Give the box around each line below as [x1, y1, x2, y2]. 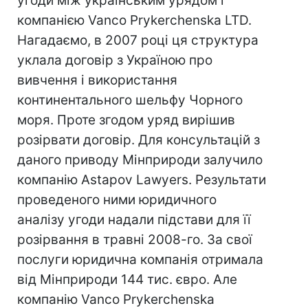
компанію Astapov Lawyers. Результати [17, 171, 266, 188]
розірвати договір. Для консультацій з [17, 131, 260, 148]
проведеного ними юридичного [17, 191, 217, 208]
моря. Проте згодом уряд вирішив [17, 111, 235, 128]
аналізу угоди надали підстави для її [17, 211, 251, 228]
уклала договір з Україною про [17, 52, 212, 68]
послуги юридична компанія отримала [17, 251, 263, 267]
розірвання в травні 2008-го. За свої [17, 231, 252, 247]
